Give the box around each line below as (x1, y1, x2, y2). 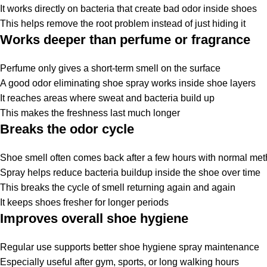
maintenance (202, 241, 259, 252)
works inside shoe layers (149, 77, 256, 88)
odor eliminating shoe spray (32, 77, 149, 88)
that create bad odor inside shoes (114, 3, 257, 14)
